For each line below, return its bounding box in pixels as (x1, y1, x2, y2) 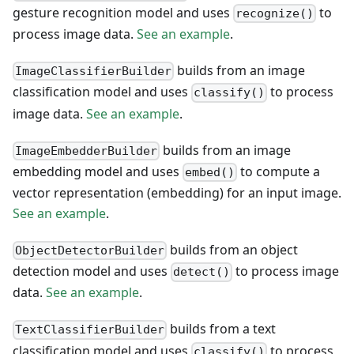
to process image (232, 262, 340, 281)
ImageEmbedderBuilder (15, 143, 158, 158)
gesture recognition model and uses (13, 3, 233, 21)
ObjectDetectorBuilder (15, 243, 165, 258)
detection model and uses (13, 262, 171, 281)
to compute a (237, 162, 321, 180)
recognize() (235, 6, 314, 21)
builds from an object (167, 240, 299, 258)
